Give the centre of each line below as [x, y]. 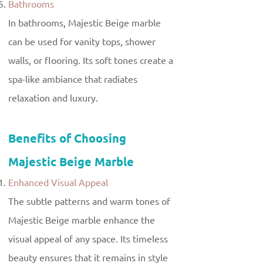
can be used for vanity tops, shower [82, 42]
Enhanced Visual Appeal [58, 183]
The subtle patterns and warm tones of [89, 202]
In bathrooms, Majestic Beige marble [85, 23]
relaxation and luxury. [53, 98]
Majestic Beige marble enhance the [82, 220]
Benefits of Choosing [67, 139]
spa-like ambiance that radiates [73, 80]
